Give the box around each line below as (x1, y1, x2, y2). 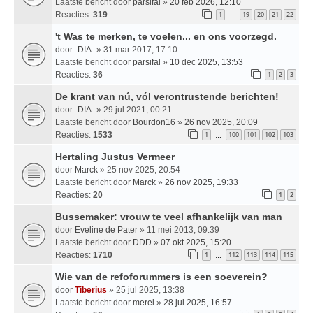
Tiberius (75, 284, 107, 295)
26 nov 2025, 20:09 (184, 117, 258, 127)
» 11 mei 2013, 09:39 (138, 224, 219, 235)
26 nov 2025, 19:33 (165, 177, 238, 187)
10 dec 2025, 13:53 (170, 57, 243, 67)
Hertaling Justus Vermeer (55, 150, 175, 162)
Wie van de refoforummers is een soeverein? (55, 270, 268, 282)
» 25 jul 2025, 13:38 (107, 284, 184, 295)
